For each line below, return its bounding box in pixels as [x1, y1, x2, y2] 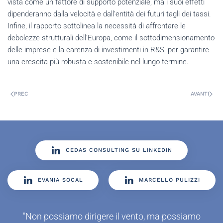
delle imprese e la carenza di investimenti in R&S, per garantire [7, 45, 209, 54]
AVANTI [191, 91, 209, 98]
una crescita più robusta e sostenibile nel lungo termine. [7, 57, 189, 66]
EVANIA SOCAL [38, 176, 83, 183]
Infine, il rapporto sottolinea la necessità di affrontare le [7, 21, 186, 30]
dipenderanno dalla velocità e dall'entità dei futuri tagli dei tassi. [7, 9, 211, 18]
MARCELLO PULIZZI [139, 176, 200, 183]
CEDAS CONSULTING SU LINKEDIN [66, 146, 172, 153]
